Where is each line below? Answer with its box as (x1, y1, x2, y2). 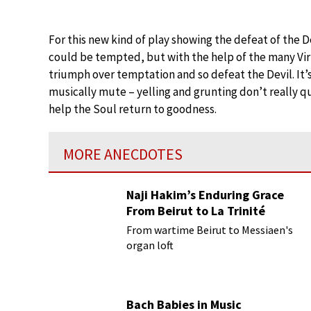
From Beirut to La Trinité (126, 203, 265, 219)
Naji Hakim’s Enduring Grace (126, 187, 284, 203)
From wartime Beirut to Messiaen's (126, 223, 293, 237)
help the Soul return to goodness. (49, 101, 217, 117)
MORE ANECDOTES (63, 144, 183, 164)
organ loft (126, 238, 174, 252)
